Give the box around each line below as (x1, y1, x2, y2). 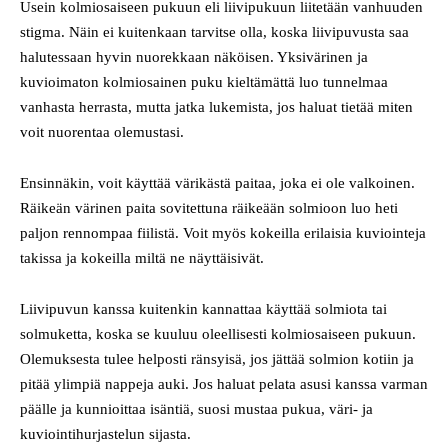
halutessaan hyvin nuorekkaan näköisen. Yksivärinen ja (20, 48, 368, 65)
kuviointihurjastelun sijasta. (20, 425, 191, 442)
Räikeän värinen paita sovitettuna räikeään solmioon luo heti (20, 199, 398, 216)
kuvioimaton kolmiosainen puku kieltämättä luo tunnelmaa (20, 73, 388, 90)
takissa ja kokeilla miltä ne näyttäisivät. (20, 249, 264, 266)
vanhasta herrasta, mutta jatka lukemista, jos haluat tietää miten (20, 98, 413, 115)
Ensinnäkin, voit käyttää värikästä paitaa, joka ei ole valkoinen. (20, 174, 415, 191)
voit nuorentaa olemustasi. (20, 123, 184, 140)
